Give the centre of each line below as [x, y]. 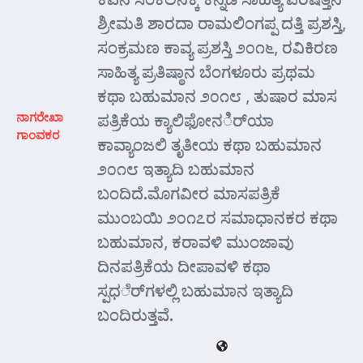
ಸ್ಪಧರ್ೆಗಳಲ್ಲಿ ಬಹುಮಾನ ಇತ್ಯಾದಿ [195, 290]
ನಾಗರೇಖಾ [40, 117]
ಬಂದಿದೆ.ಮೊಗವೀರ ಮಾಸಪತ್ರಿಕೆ [189, 193]
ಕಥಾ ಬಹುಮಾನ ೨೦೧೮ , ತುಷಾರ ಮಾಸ [217, 96]
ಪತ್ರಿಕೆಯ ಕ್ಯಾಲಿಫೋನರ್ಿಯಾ [186, 120]
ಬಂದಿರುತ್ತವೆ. [135, 314]
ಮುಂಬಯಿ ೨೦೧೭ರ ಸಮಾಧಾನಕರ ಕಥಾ [218, 217]
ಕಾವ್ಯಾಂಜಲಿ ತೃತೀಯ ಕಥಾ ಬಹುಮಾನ [209, 144]
